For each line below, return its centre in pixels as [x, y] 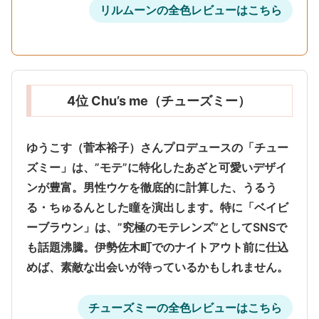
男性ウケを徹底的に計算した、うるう [180, 188]
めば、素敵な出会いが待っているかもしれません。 [157, 267]
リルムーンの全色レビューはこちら [191, 10]
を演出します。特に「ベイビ [214, 208]
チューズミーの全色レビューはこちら [185, 308]
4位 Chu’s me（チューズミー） [159, 100]
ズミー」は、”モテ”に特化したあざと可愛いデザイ [157, 168]
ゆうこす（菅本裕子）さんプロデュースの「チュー [157, 148]
